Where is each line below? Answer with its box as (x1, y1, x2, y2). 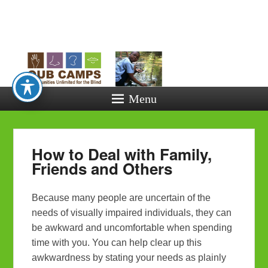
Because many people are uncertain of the (32, 193, 211, 203)
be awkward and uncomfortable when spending (32, 223, 233, 233)
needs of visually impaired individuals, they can (32, 208, 232, 218)
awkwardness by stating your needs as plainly (32, 252, 227, 263)
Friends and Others (32, 157, 173, 180)
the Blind (159, 75, 251, 99)
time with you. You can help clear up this (32, 237, 202, 248)
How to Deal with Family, (32, 143, 212, 166)
